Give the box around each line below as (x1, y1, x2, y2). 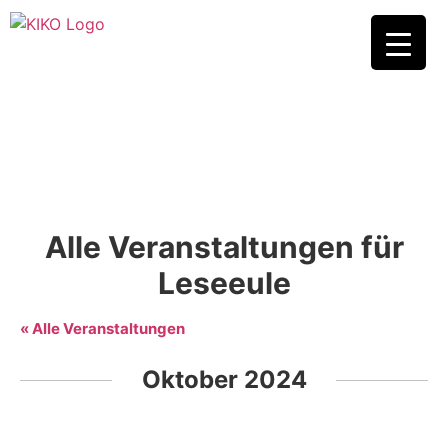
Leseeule (157, 264, 291, 301)
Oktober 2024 (141, 364, 307, 394)
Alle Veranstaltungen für (44, 228, 404, 265)
